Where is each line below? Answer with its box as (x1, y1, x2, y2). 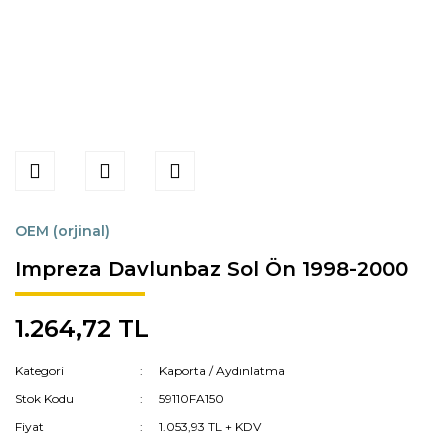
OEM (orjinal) (15, 222, 110, 240)
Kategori (15, 363, 64, 378)
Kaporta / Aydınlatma (159, 363, 286, 378)
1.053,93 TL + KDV (159, 419, 262, 434)
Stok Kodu (15, 391, 74, 406)
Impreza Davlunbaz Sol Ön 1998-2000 (15, 257, 408, 281)
